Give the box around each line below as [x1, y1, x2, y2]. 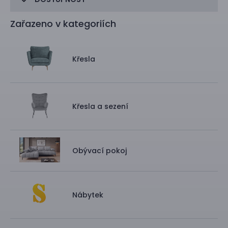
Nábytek [72, 190, 103, 201]
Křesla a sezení [72, 101, 128, 111]
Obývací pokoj [72, 145, 127, 156]
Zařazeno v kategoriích [10, 17, 116, 31]
